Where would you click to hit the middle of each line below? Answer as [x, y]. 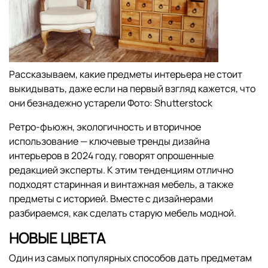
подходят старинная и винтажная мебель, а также [121, 184]
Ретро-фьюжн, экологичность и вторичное [105, 127]
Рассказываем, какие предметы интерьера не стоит [126, 74]
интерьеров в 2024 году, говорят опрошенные [111, 155]
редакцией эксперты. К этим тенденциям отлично [121, 170]
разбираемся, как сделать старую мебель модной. [123, 213]
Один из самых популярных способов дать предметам [130, 258]
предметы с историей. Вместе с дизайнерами [111, 198]
